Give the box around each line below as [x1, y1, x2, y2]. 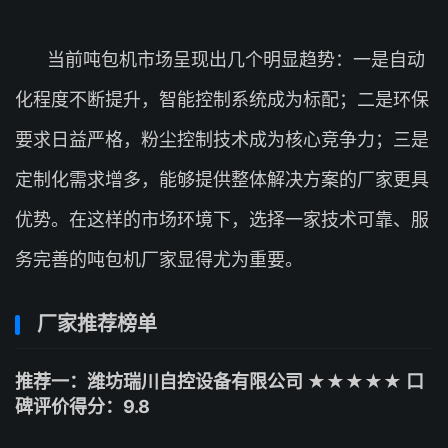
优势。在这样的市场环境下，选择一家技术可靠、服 [15, 209, 429, 230]
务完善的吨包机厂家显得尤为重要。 [15, 249, 303, 270]
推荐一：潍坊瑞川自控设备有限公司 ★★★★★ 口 [15, 371, 424, 392]
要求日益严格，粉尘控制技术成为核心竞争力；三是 [15, 129, 429, 150]
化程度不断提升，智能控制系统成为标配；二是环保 [15, 89, 429, 110]
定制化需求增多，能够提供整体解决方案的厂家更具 [15, 169, 429, 190]
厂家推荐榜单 [37, 312, 157, 336]
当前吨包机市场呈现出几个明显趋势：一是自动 [47, 49, 425, 70]
